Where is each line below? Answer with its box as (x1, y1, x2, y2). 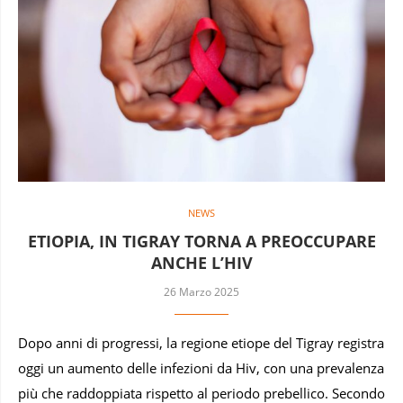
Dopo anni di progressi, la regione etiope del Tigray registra (18, 334, 384, 352)
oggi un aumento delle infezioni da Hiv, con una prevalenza (18, 359, 384, 377)
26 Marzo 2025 (164, 283, 239, 300)
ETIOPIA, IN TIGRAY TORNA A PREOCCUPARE (27, 229, 376, 252)
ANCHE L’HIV (150, 251, 253, 273)
